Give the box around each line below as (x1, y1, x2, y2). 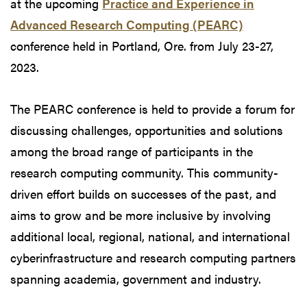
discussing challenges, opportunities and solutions (10, 121, 283, 138)
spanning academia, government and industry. (10, 269, 261, 287)
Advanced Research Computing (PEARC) (10, 15, 243, 33)
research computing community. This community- (10, 163, 278, 181)
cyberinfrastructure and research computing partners (10, 248, 296, 266)
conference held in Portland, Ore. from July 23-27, (10, 36, 273, 54)
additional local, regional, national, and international (10, 227, 290, 245)
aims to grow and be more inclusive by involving (10, 206, 271, 223)
